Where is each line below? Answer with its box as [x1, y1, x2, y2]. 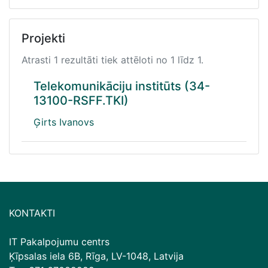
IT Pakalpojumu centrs [9, 236, 109, 248]
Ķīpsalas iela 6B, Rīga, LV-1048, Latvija [9, 250, 184, 262]
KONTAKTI [9, 207, 55, 219]
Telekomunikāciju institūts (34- [33, 79, 210, 93]
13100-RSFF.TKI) [33, 93, 129, 108]
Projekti [22, 31, 65, 45]
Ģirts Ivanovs [33, 116, 94, 128]
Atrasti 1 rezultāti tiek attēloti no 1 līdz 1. [22, 54, 203, 66]
